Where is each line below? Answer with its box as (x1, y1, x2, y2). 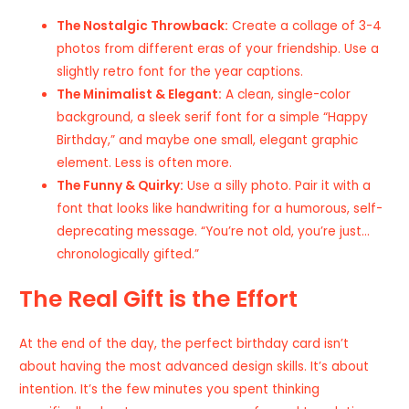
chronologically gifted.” (57, 246, 200, 264)
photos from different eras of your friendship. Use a (57, 40, 380, 58)
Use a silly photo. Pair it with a (184, 177, 372, 195)
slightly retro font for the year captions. (57, 63, 304, 81)
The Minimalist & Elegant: (57, 86, 223, 104)
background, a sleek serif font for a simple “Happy (57, 109, 369, 127)
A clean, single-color (222, 86, 351, 104)
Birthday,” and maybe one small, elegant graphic (57, 131, 359, 150)
